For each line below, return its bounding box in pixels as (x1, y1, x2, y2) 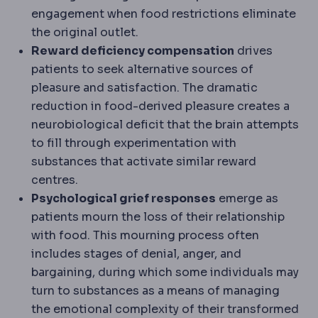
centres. (31, 172, 78, 187)
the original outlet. (31, 24, 138, 40)
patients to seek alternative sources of (31, 61, 253, 77)
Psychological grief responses (31, 190, 216, 206)
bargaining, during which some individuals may (31, 264, 299, 280)
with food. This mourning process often (31, 227, 259, 243)
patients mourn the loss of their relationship (31, 209, 285, 224)
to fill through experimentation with (31, 135, 236, 150)
